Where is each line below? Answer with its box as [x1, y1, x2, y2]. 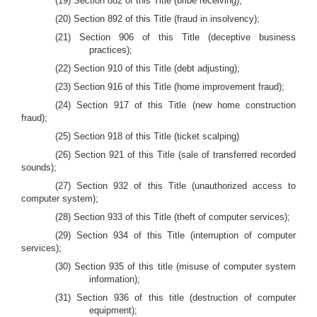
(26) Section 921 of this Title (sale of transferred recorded [55, 149, 296, 160]
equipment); [89, 305, 137, 316]
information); [89, 274, 140, 284]
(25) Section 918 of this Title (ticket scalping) [55, 131, 239, 142]
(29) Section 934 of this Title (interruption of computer [55, 230, 296, 241]
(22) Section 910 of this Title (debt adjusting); [55, 63, 240, 74]
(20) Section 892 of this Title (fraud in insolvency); [55, 13, 260, 24]
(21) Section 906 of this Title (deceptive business [55, 32, 296, 42]
